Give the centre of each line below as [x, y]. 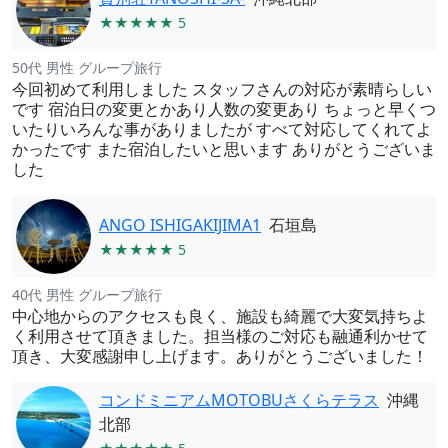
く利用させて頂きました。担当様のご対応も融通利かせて [220, 336]
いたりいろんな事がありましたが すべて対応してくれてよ [222, 129]
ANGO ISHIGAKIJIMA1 [180, 224]
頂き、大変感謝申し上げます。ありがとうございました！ [220, 356]
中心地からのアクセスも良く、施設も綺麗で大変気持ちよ [220, 316]
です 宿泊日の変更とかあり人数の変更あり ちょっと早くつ [224, 109]
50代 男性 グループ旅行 [87, 67]
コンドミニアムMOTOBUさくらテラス [239, 399]
